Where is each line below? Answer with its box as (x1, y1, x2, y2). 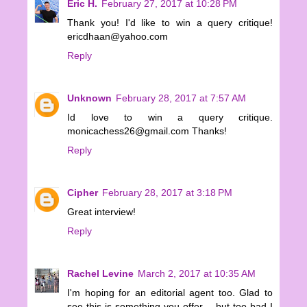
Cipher (67, 186, 98, 198)
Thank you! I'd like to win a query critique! (67, 16, 273, 28)
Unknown (67, 92, 112, 103)
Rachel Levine (67, 267, 134, 279)
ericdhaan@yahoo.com (67, 30, 168, 42)
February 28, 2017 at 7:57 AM (116, 92, 246, 103)
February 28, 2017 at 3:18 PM (102, 186, 232, 198)
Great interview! (67, 206, 136, 217)
